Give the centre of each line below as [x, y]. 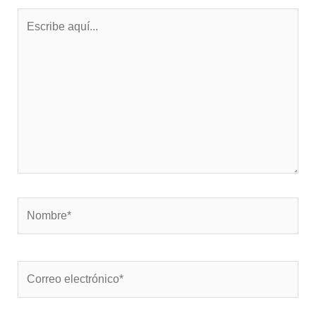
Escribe [36, 17]
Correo [34, 269]
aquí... [32, 35]
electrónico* [46, 288]
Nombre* [39, 206]
